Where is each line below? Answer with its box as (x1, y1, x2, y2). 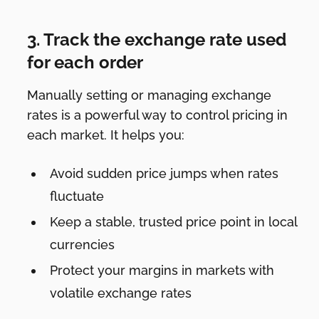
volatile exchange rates (50, 285, 192, 300)
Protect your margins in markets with (50, 262, 275, 278)
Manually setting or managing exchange (27, 88, 272, 103)
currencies (50, 236, 115, 252)
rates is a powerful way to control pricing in (27, 108, 288, 123)
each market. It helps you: (27, 127, 185, 143)
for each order (27, 52, 144, 73)
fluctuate (50, 188, 105, 204)
